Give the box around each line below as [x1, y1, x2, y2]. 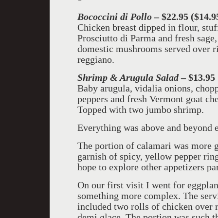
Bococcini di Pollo [77, 11, 152, 22]
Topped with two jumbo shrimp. [77, 104, 204, 115]
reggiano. [77, 54, 114, 65]
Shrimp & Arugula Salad [77, 72, 179, 83]
